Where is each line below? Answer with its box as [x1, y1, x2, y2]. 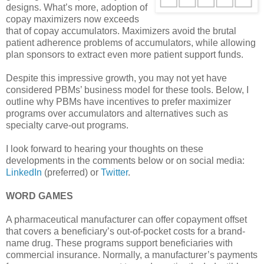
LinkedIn [6, 167, 42, 177]
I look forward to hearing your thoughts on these [6, 143, 203, 154]
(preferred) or [42, 167, 101, 177]
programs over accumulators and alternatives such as [6, 108, 228, 118]
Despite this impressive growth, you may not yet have [6, 72, 227, 83]
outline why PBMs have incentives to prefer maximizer [6, 96, 231, 107]
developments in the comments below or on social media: [6, 155, 245, 166]
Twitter [101, 167, 128, 177]
